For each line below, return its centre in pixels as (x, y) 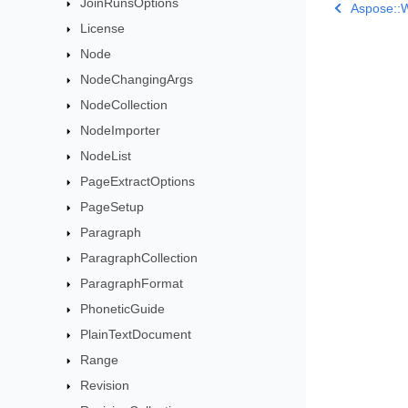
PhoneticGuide (123, 309)
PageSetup (112, 207)
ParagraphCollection (139, 258)
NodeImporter (121, 130)
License (103, 28)
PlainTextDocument (136, 334)
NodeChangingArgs (137, 79)
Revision (105, 385)
